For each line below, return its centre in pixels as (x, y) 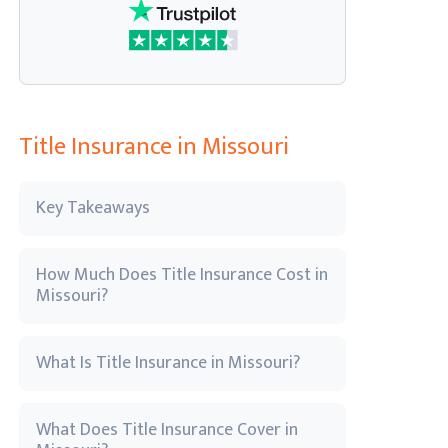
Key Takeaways (93, 208)
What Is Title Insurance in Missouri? (168, 363)
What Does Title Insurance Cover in (167, 430)
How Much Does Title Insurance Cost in (182, 275)
